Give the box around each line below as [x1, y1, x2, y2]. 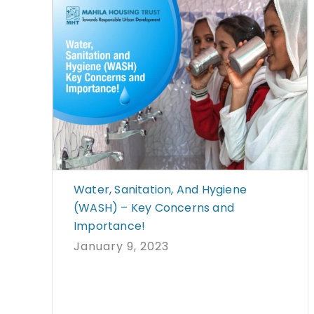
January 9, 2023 [74, 238, 169, 254]
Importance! [74, 217, 146, 234]
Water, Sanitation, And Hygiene [74, 181, 247, 198]
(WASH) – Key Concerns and [74, 199, 234, 216]
